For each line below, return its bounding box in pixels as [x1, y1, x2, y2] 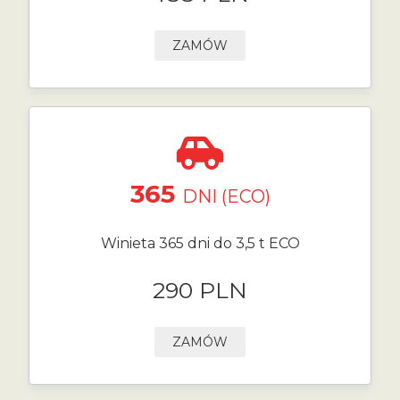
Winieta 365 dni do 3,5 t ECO [100, 235, 300, 252]
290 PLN [153, 277, 247, 304]
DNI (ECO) [181, 186, 271, 207]
